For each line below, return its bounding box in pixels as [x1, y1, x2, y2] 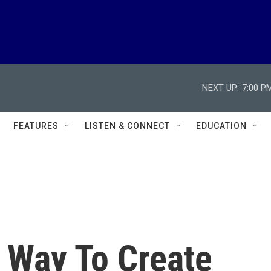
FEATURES [13, 121, 59, 131]
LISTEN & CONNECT [85, 121, 170, 131]
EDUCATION [196, 121, 247, 131]
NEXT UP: [202, 82, 239, 93]
